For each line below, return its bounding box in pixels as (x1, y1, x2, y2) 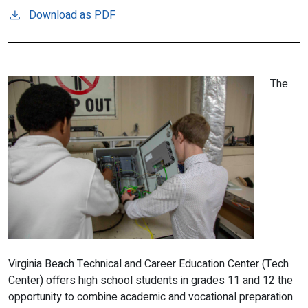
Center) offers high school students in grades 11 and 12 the (8, 272, 293, 289)
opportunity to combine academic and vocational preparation (8, 289, 293, 305)
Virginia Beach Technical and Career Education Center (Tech (8, 256, 289, 272)
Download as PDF (29, 7, 115, 23)
